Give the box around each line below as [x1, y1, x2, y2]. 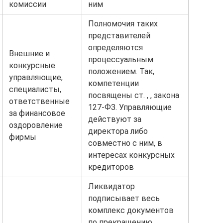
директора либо [88, 126, 148, 136]
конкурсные [9, 61, 55, 70]
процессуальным [88, 55, 153, 64]
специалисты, [9, 85, 61, 94]
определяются [88, 43, 143, 52]
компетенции [88, 79, 139, 88]
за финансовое [9, 109, 65, 118]
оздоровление [9, 120, 63, 130]
